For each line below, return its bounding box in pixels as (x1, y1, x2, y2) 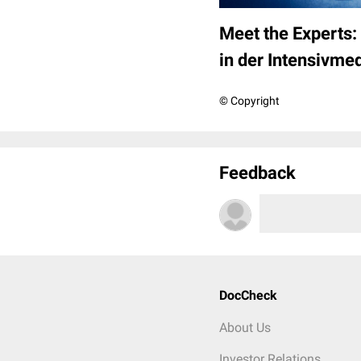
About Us (219, 320, 271, 336)
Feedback (219, 163, 296, 184)
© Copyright (219, 94, 280, 108)
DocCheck (219, 288, 277, 304)
